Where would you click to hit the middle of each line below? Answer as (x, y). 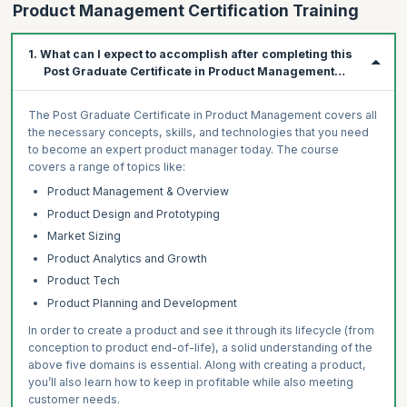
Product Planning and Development (142, 303)
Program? (73, 88)
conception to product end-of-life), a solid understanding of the (200, 348)
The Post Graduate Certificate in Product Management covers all (202, 114)
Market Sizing (84, 236)
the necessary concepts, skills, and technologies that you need (198, 132)
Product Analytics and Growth (127, 258)
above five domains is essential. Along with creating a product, (197, 365)
